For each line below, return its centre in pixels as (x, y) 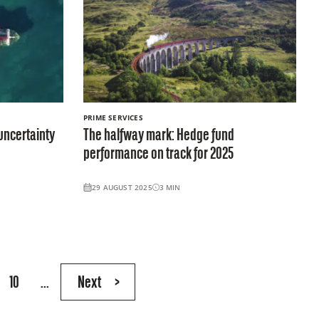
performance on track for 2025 (158, 154)
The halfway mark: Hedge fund (158, 136)
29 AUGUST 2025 (122, 187)
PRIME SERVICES (113, 117)
